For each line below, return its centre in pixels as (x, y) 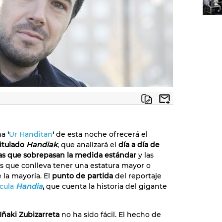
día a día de (138, 145)
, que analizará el (87, 145)
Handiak (42, 145)
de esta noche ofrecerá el (101, 134)
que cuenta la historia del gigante (106, 186)
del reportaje (137, 176)
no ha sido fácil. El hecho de (111, 215)
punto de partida (83, 176)
